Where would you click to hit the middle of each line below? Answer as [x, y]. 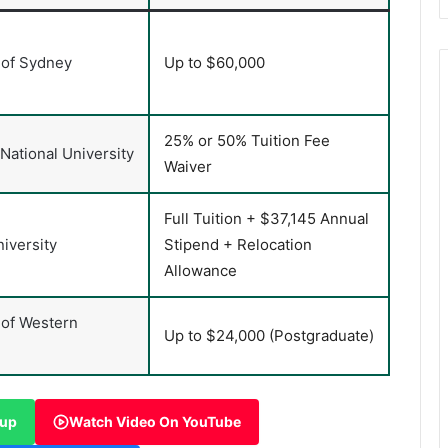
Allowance [200, 271]
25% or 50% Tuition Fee [247, 141]
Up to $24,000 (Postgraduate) [269, 336]
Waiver [188, 167]
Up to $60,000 [214, 63]
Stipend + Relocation [238, 245]
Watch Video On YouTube [155, 421]
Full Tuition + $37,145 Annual [266, 219]
